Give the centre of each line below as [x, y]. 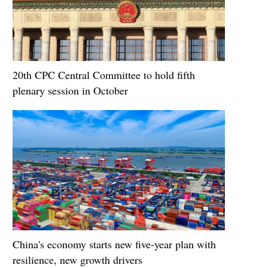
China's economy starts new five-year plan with [114, 244]
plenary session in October [70, 91]
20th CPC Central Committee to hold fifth [104, 75]
